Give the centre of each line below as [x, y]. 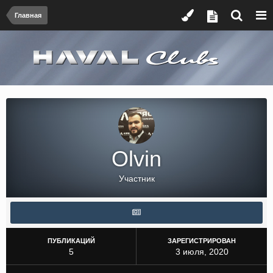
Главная [28, 15]
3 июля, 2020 [202, 252]
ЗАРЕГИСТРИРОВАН [202, 241]
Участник [136, 179]
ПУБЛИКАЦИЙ [71, 241]
